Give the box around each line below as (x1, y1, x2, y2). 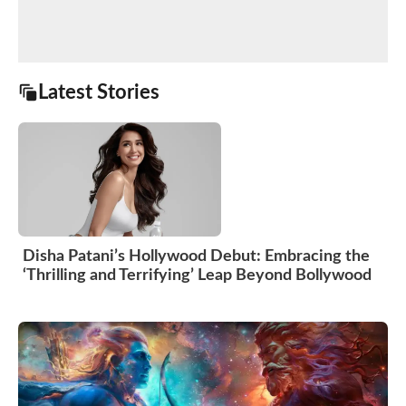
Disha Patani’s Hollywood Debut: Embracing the (23, 247, 370, 265)
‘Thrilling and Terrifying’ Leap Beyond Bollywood (23, 266, 372, 284)
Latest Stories (38, 82, 159, 102)
